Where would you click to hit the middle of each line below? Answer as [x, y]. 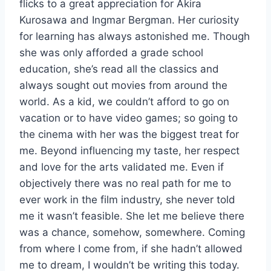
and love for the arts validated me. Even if [122, 167]
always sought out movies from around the [123, 85]
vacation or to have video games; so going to [129, 118]
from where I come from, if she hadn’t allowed [131, 248]
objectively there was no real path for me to [125, 183]
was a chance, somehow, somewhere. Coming [132, 232]
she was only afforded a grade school [111, 52]
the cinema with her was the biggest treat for [129, 134]
